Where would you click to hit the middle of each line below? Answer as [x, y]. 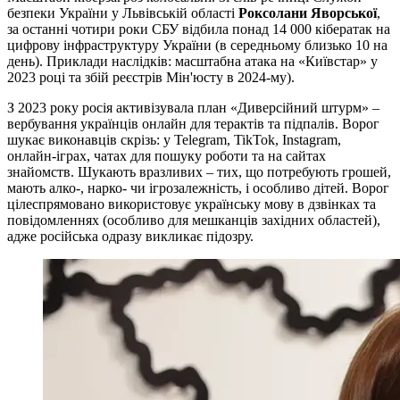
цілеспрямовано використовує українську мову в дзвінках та [192, 204]
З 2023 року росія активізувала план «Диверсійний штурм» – [193, 107]
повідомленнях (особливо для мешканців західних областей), [194, 220]
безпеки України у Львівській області [123, 12]
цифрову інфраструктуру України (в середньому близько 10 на [197, 45]
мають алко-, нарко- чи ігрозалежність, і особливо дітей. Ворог [198, 187]
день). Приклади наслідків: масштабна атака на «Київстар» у [192, 61]
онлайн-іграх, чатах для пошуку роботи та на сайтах [167, 155]
